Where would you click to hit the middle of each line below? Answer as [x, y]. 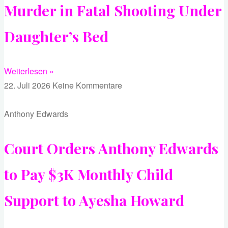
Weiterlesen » [29, 71]
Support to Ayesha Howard [94, 200]
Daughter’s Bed [56, 36]
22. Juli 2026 [28, 85]
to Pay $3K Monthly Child [89, 174]
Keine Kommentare [87, 85]
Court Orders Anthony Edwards [111, 148]
